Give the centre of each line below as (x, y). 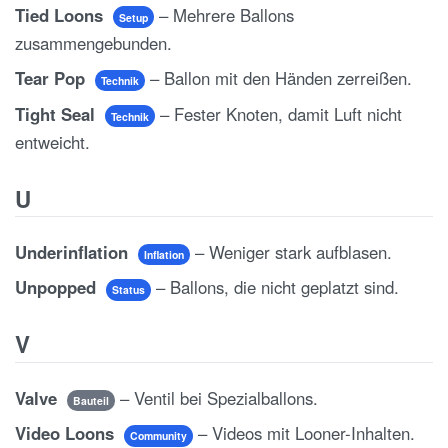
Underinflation (74, 251)
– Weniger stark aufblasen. (290, 251)
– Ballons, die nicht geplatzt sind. (274, 287)
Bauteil (90, 400)
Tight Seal (57, 113)
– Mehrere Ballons (223, 14)
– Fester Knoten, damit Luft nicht (278, 113)
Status (128, 290)
